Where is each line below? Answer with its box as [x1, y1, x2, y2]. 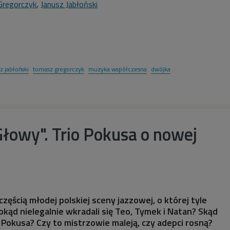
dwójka [151, 64, 170, 74]
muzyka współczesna [88, 64, 147, 74]
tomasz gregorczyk [33, 64, 84, 74]
